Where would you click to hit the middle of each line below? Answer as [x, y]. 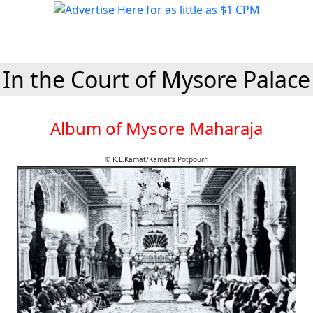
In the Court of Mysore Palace [156, 79]
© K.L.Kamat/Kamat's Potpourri [156, 159]
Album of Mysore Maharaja [156, 128]
